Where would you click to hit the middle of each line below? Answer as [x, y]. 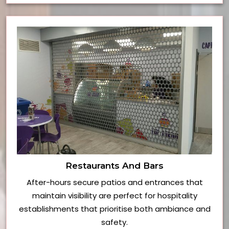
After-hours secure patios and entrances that [114, 182]
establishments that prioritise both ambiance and [114, 209]
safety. [114, 222]
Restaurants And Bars [114, 166]
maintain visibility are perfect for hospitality [114, 196]
